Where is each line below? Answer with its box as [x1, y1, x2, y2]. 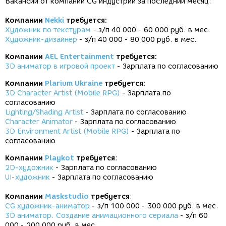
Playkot [45, 154, 74, 163]
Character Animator [5, 118, 73, 127]
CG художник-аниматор [5, 202, 90, 211]
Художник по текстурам [5, 26, 91, 35]
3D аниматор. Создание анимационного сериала [5, 211, 178, 220]
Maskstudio [45, 192, 89, 201]
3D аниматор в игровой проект [5, 62, 115, 71]
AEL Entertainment [45, 52, 114, 62]
